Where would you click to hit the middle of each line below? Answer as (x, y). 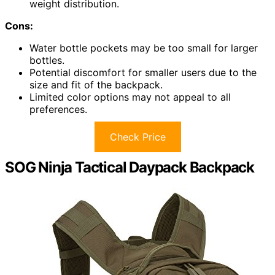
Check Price (137, 137)
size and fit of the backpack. (96, 84)
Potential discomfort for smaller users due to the (143, 72)
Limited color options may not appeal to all (130, 97)
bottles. (47, 60)
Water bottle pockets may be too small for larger (144, 48)
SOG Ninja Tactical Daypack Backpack (130, 167)
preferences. (58, 109)
